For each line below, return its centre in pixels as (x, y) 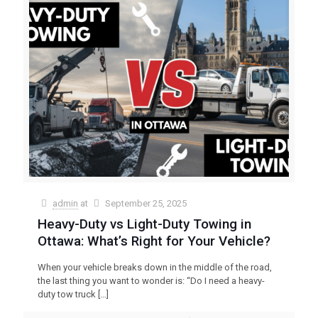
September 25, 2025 (146, 203)
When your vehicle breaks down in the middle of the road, (155, 267)
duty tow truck (67, 294)
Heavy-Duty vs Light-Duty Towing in (144, 224)
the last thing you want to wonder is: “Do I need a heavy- (151, 280)
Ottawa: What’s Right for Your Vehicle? (154, 241)
